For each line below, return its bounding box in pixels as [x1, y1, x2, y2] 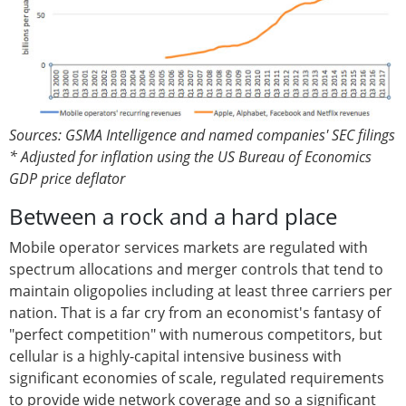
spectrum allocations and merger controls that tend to [9, 259, 383, 280]
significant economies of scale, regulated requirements [9, 368, 384, 389]
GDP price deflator [9, 169, 125, 189]
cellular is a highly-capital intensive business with [9, 346, 342, 367]
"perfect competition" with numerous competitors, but [9, 324, 382, 345]
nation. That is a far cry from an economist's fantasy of [9, 303, 381, 324]
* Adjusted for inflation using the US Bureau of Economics [9, 147, 372, 168]
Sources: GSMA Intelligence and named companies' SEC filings [9, 125, 395, 146]
